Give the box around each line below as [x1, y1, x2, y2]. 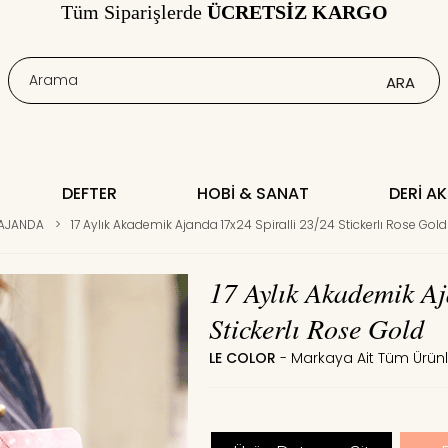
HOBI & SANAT [196, 182, 309, 205]
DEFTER [61, 182, 117, 205]
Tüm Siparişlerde [60, 2, 207, 23]
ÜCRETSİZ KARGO [206, 2, 388, 23]
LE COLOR [208, 347, 276, 368]
